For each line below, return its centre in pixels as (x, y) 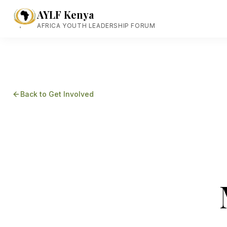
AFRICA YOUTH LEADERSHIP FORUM (96, 26)
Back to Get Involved (57, 94)
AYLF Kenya (65, 14)
